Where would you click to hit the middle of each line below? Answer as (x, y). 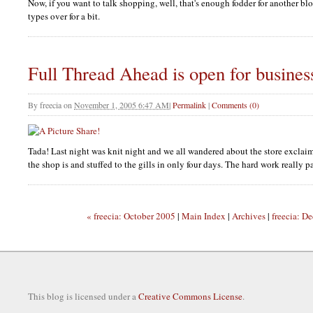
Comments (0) (235, 104)
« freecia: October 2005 (131, 216)
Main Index (203, 216)
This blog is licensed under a (83, 296)
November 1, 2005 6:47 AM (122, 104)
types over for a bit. (64, 16)
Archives (248, 216)
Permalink (189, 104)
